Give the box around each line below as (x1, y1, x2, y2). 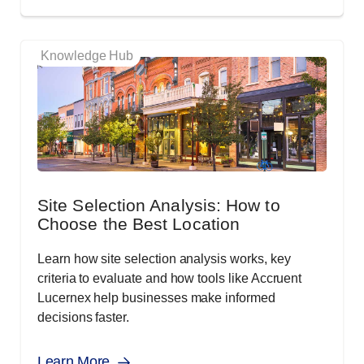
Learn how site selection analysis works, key (37, 252, 291, 266)
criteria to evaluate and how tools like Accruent (37, 271, 302, 286)
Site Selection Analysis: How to (37, 196, 280, 215)
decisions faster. (37, 310, 130, 325)
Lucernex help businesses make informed (37, 291, 275, 305)
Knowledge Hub (41, 49, 134, 63)
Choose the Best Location (37, 214, 240, 234)
